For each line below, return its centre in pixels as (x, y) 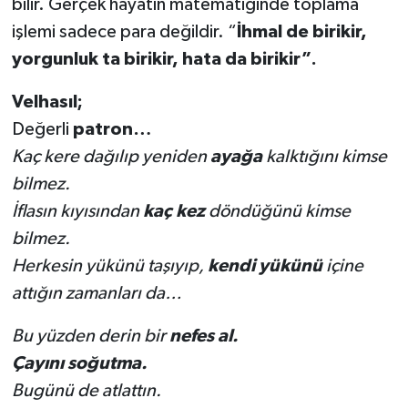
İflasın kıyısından (77, 212)
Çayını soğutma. (79, 364)
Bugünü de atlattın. (86, 391)
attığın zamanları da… (97, 294)
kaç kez (173, 212)
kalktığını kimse (324, 157)
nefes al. (204, 337)
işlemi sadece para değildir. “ (124, 32)
